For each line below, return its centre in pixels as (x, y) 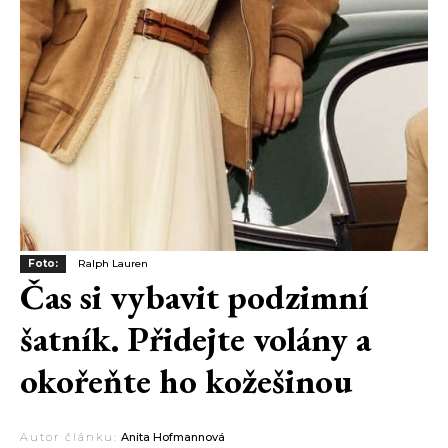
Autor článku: (69, 437)
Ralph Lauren (113, 264)
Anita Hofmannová (173, 437)
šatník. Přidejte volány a (195, 339)
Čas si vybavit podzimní (194, 297)
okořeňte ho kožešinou (186, 381)
